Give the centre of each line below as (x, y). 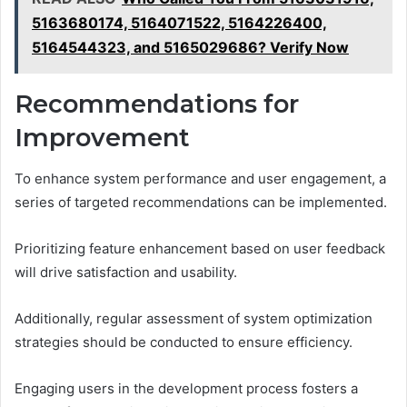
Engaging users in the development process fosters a (186, 388)
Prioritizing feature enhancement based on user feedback (200, 248)
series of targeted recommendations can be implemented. (201, 202)
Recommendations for (157, 104)
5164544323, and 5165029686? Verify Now (190, 48)
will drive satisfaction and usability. (126, 272)
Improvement (102, 138)
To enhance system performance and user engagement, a (200, 178)
